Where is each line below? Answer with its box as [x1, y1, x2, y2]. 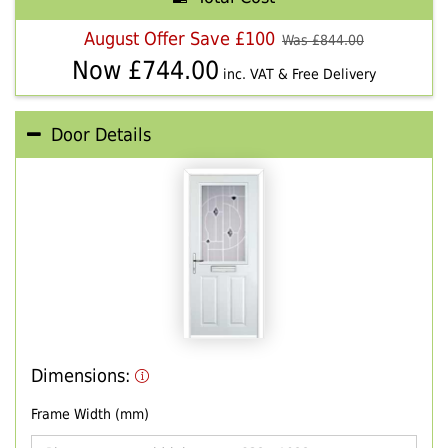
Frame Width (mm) [31, 405, 149, 422]
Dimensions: [31, 365, 135, 386]
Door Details [51, 125, 151, 146]
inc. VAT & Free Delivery [219, 66, 376, 83]
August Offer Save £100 [84, 28, 275, 50]
